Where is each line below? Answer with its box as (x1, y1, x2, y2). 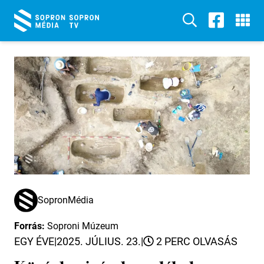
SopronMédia (38, 194, 94, 206)
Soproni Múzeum (47, 220, 118, 232)
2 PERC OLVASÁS (154, 235, 237, 247)
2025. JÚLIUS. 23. (57, 235, 141, 247)
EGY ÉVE (14, 235, 54, 247)
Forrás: (14, 220, 47, 232)
